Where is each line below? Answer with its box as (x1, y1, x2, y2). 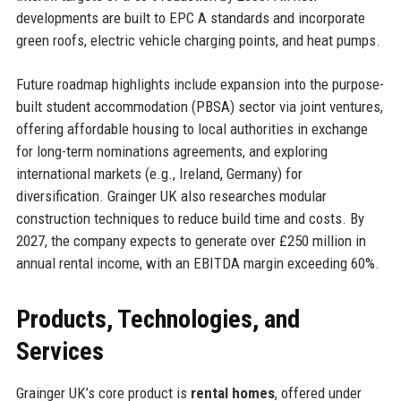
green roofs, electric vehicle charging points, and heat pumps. (15, 30, 380, 49)
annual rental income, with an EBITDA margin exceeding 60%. (15, 253, 380, 272)
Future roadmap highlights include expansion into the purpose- (15, 74, 384, 93)
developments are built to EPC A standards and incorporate (15, 8, 365, 27)
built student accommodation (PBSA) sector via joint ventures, (15, 97, 383, 115)
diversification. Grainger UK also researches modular (15, 186, 327, 205)
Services (15, 336, 104, 366)
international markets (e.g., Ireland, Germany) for (15, 164, 303, 183)
